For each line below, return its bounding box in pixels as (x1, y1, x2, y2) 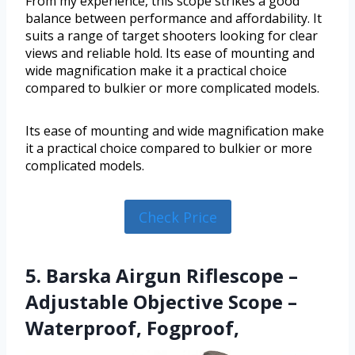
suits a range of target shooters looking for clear (25, 27, 318, 45)
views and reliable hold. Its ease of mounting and (25, 44, 315, 63)
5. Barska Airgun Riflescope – (25, 261, 298, 288)
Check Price (138, 207, 217, 227)
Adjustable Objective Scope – (25, 288, 297, 315)
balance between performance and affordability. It (25, 10, 322, 28)
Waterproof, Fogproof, (25, 314, 239, 341)
